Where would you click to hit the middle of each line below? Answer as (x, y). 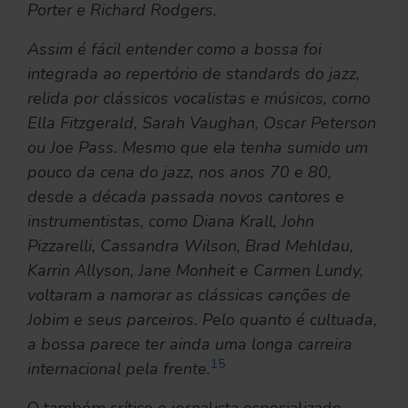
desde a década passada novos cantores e (186, 196)
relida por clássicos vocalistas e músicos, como (199, 98)
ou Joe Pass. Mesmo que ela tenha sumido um (198, 147)
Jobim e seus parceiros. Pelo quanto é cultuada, (202, 319)
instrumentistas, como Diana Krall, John (171, 221)
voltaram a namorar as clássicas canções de (189, 295)
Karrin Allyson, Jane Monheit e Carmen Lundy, (195, 270)
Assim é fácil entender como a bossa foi (174, 49)
